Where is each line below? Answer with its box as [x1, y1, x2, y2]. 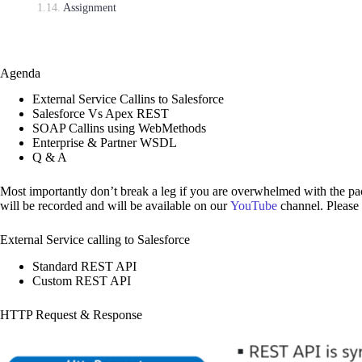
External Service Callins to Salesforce [32, 92, 224, 107]
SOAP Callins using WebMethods [32, 121, 206, 136]
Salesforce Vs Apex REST [32, 107, 169, 121]
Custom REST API [32, 274, 131, 288]
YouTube [230, 199, 280, 213]
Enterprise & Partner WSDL [32, 136, 177, 150]
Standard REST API [32, 259, 137, 274]
